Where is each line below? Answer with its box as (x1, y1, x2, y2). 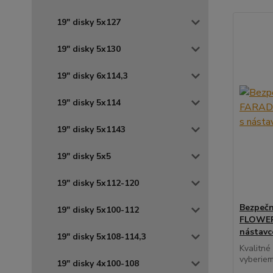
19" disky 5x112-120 (57, 177, 139, 189)
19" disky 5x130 (57, 43, 121, 55)
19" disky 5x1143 (57, 124, 126, 135)
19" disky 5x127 (57, 16, 121, 28)
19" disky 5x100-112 (57, 204, 139, 216)
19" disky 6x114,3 (57, 70, 128, 82)
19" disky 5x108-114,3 (57, 231, 146, 243)
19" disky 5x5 (57, 151, 111, 162)
